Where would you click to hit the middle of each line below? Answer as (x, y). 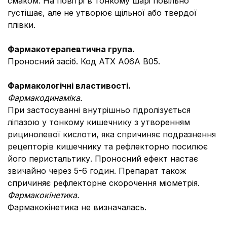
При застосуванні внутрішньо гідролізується (99, 110)
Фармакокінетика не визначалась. (77, 207)
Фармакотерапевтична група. (71, 49)
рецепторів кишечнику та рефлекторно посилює (108, 146)
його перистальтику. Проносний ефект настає (103, 159)
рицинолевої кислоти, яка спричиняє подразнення (112, 134)
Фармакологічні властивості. (69, 86)
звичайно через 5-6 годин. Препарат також (97, 171)
